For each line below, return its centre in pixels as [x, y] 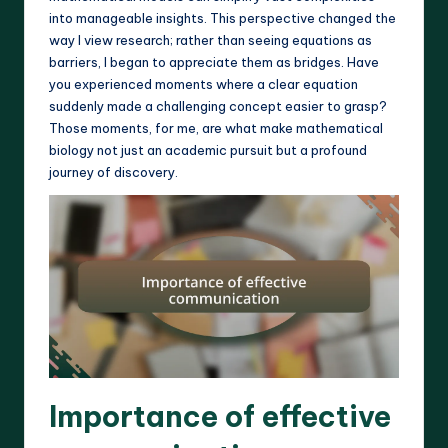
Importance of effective [220, 417]
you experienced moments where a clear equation [203, 83]
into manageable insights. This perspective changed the [222, 17]
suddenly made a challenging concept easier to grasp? [218, 105]
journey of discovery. [113, 171]
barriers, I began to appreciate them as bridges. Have [214, 61]
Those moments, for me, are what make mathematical [216, 127]
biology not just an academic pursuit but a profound [208, 149]
